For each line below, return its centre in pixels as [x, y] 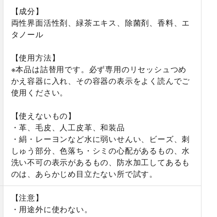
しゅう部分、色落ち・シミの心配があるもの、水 [101, 151]
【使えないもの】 [44, 116]
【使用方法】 [35, 58]
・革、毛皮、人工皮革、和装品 [68, 127]
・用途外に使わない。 [52, 209]
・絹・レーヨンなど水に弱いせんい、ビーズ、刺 [101, 139]
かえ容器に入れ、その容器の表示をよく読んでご [101, 81]
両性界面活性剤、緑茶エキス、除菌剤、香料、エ [101, 23]
